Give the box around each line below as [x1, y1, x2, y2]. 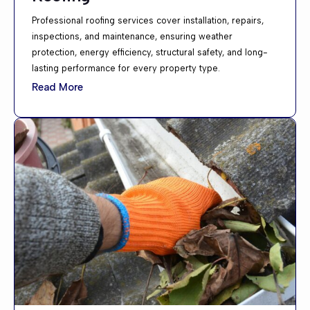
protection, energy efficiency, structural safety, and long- [32, 47, 268, 58]
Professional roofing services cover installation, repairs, [32, 15, 264, 26]
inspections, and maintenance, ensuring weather [32, 31, 232, 42]
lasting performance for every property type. [32, 63, 220, 74]
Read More [32, 80, 83, 93]
